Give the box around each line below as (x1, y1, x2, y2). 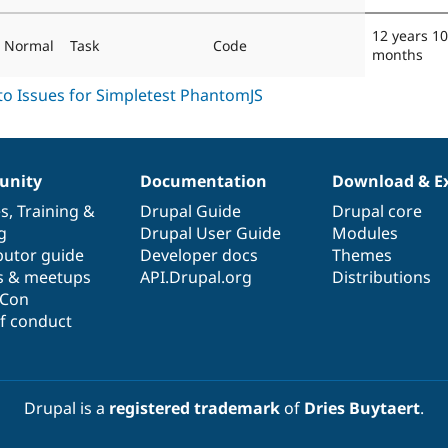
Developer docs (139, 243, 258, 266)
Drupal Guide (139, 199, 241, 222)
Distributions (332, 265, 432, 288)
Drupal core (332, 199, 423, 222)
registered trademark (109, 396, 280, 419)
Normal (4, 35, 54, 55)
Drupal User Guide (139, 221, 281, 244)
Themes (332, 243, 393, 266)
